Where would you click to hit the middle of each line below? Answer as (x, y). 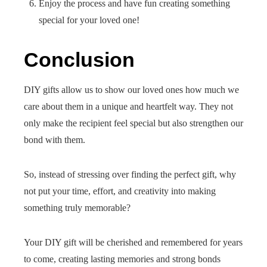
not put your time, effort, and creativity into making (120, 191)
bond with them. (55, 140)
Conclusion (79, 60)
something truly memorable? (77, 208)
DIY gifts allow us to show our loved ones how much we (131, 90)
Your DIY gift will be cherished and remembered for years (133, 242)
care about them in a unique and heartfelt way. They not (128, 106)
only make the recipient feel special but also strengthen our (133, 123)
